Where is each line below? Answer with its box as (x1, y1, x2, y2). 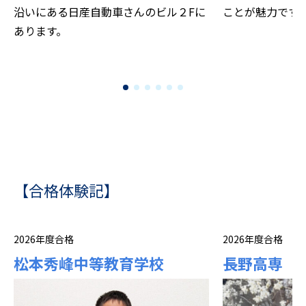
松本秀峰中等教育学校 (14, 251, 164, 274)
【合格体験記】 (14, 178, 119, 201)
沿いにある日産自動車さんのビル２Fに (14, 3, 206, 20)
